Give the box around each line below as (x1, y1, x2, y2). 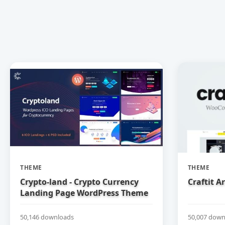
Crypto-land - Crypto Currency (20, 176, 139, 187)
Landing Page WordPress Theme (20, 187, 148, 198)
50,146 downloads (20, 212, 74, 221)
